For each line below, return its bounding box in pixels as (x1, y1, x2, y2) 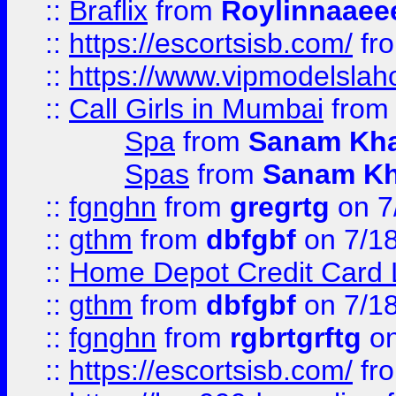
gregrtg (230, 191, 330, 223)
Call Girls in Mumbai (69, 93, 324, 125)
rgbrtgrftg (230, 322, 362, 354)
